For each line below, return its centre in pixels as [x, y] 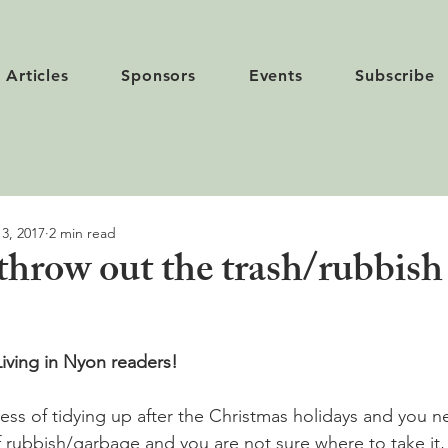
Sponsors [158, 75]
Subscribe [395, 75]
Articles [37, 75]
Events [275, 75]
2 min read [82, 232]
